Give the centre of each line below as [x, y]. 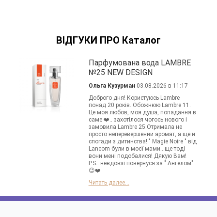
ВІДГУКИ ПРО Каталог [108, 40]
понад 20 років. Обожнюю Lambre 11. [139, 105]
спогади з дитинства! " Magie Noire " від [142, 142]
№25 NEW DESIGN [120, 73]
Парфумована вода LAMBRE [139, 63]
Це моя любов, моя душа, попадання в [142, 113]
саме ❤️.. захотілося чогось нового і [138, 120]
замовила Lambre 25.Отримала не [135, 127]
